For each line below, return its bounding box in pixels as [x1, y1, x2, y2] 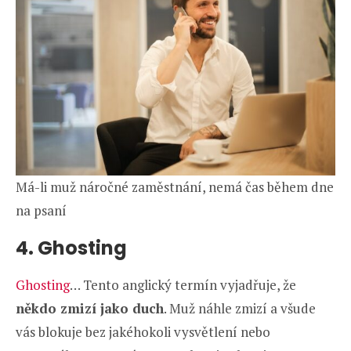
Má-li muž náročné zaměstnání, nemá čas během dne [16, 178, 334, 197]
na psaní [16, 201, 67, 220]
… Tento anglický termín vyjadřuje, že [70, 276, 296, 295]
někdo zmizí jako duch [16, 299, 164, 318]
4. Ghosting [16, 235, 127, 262]
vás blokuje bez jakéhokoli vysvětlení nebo [16, 323, 270, 342]
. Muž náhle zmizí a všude [164, 299, 316, 318]
